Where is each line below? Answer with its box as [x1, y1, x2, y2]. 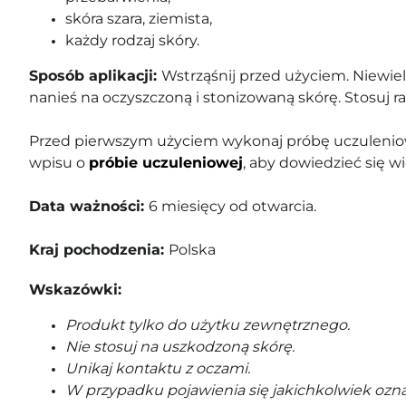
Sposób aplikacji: [29, 67, 161, 84]
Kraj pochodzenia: [29, 241, 169, 258]
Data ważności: [29, 198, 149, 215]
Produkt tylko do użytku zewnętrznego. [65, 316, 350, 333]
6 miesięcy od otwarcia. [149, 198, 316, 215]
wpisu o [29, 154, 89, 171]
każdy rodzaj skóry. [65, 32, 199, 49]
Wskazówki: [29, 281, 121, 298]
